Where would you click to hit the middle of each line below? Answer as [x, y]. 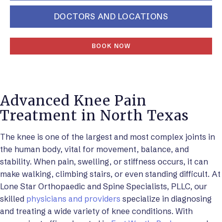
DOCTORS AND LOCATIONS [111, 16]
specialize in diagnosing [166, 199]
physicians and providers [73, 199]
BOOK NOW [111, 46]
